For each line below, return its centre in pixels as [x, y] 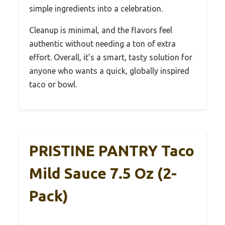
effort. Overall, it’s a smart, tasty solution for [111, 58]
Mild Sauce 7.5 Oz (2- [103, 174]
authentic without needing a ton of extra [102, 44]
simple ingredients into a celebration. [96, 9]
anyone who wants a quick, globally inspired [109, 71]
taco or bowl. [53, 85]
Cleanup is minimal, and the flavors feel [101, 30]
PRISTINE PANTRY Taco [112, 151]
